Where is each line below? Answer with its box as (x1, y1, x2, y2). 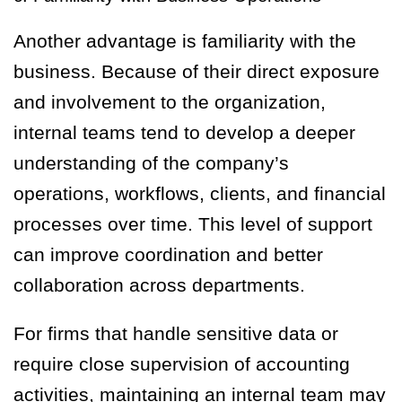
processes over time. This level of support (13, 214, 372, 235)
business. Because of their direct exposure (13, 61, 380, 83)
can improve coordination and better (13, 244, 323, 266)
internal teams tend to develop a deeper (13, 122, 355, 144)
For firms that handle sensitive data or (13, 323, 338, 345)
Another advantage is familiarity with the (13, 31, 356, 52)
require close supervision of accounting (13, 354, 350, 375)
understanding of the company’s (13, 153, 289, 174)
